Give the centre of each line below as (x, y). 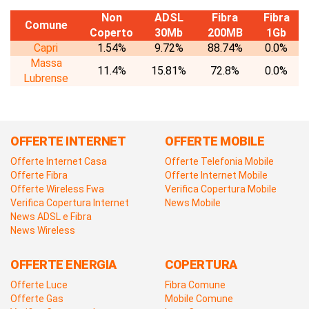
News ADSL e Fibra (51, 217)
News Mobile (193, 203)
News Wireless (43, 230)
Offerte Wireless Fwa (57, 189)
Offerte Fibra (39, 175)
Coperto (111, 33)
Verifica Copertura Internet (70, 203)
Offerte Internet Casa (59, 161)
